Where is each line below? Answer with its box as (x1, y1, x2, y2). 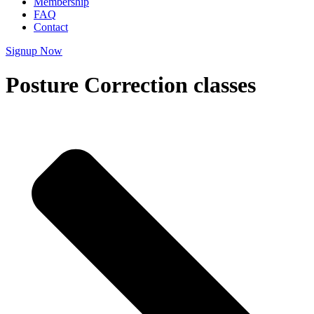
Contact (34, 21, 68, 33)
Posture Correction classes (6, 72, 256, 98)
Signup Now (6, 45, 62, 57)
